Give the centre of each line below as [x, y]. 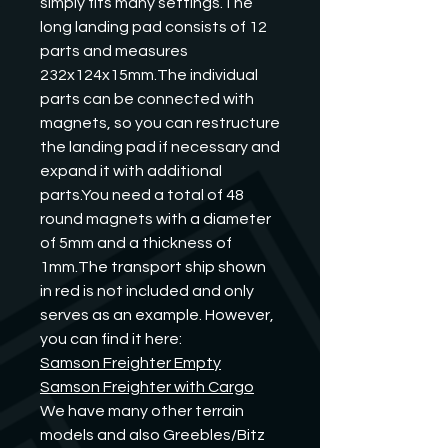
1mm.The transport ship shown [153, 266]
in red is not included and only [147, 290]
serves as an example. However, [157, 314]
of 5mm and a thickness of [136, 242]
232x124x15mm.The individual [149, 74]
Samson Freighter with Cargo [147, 386]
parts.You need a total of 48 [142, 194]
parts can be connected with [147, 98]
